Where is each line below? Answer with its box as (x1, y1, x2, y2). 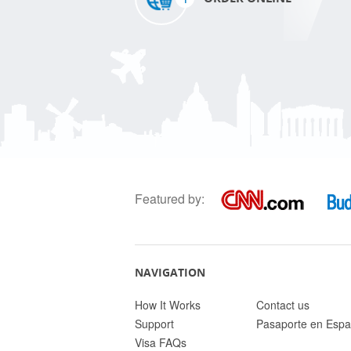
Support (135, 315, 174, 331)
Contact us (255, 296, 309, 313)
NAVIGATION (135, 264, 205, 280)
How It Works (135, 296, 201, 313)
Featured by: (135, 189, 204, 208)
